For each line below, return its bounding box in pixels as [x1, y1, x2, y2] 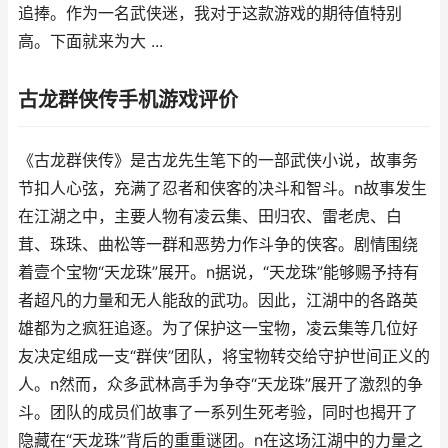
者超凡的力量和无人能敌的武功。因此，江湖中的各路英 [18, 291, 418, 310]
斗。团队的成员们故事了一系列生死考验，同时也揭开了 [18, 403, 418, 422]
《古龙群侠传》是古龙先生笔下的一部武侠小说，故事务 [18, 151, 418, 170]
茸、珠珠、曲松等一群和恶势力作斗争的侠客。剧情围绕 [18, 235, 418, 254]
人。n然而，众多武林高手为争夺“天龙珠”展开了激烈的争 [18, 375, 423, 394]
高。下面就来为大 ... [18, 32, 163, 51]
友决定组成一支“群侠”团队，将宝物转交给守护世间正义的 [18, 347, 430, 366]
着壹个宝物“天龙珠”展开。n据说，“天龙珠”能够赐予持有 [18, 263, 419, 282]
